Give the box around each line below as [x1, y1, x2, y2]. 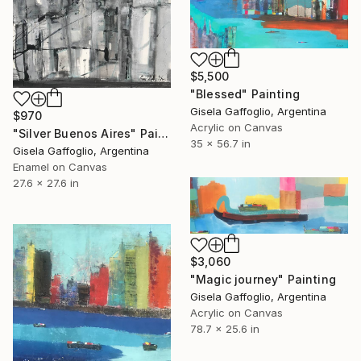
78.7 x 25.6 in [190, 322, 259, 336]
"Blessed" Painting [190, 87, 300, 102]
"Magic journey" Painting [190, 272, 336, 287]
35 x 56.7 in [190, 137, 251, 151]
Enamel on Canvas [13, 160, 107, 173]
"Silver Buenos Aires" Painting [158, 126, 169, 140]
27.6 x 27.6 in [13, 176, 79, 189]
